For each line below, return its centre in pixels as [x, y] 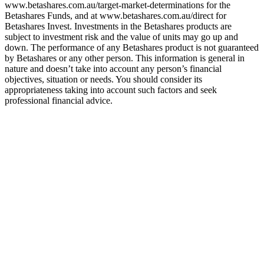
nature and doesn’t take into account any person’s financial [113, 68]
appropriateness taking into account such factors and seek [111, 90]
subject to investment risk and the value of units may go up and [121, 37]
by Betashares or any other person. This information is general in [125, 58]
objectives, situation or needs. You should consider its [103, 79]
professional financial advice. [59, 100]
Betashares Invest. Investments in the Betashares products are [118, 26]
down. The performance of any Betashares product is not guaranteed [132, 47]
